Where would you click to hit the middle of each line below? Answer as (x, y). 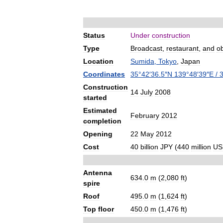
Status (94, 35)
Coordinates (104, 74)
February (145, 115)
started (95, 98)
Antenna (98, 173)
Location (98, 61)
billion (149, 147)
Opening (98, 134)
